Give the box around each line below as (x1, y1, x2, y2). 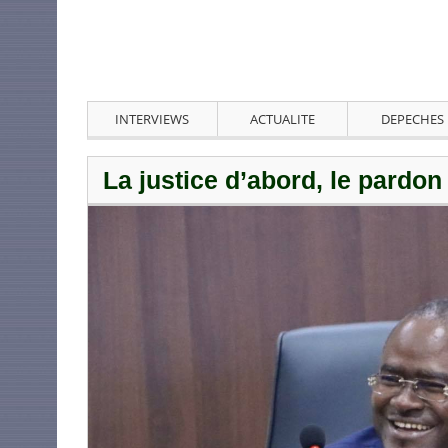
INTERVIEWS (115, 110, 190, 129)
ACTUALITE (249, 110, 315, 129)
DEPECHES (380, 110, 444, 129)
